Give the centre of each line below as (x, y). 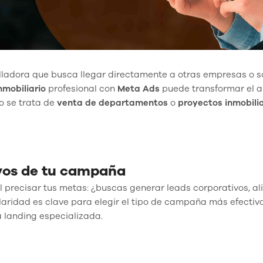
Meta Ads (139, 88)
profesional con (82, 88)
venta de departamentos (112, 102)
